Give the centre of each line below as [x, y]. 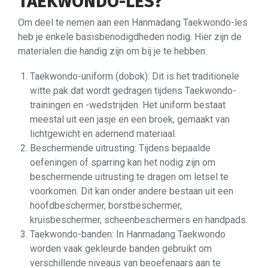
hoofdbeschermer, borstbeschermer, [106, 205]
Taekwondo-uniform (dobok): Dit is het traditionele [135, 76]
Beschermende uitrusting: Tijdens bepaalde [120, 148]
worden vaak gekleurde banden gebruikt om [121, 249]
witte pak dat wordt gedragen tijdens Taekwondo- [133, 91]
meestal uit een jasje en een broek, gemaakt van [130, 119]
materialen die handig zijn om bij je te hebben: [112, 51]
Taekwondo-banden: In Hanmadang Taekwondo [128, 234]
